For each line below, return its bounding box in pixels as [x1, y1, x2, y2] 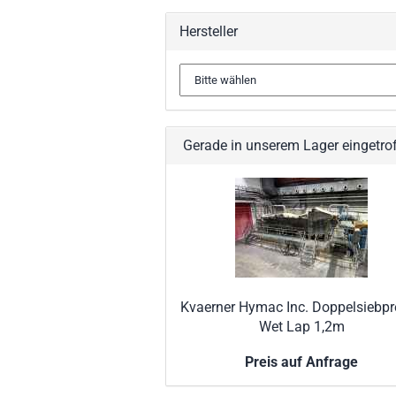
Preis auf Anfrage [245, 353, 359, 370]
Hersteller [179, 22, 238, 40]
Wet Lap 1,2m [258, 317, 345, 335]
